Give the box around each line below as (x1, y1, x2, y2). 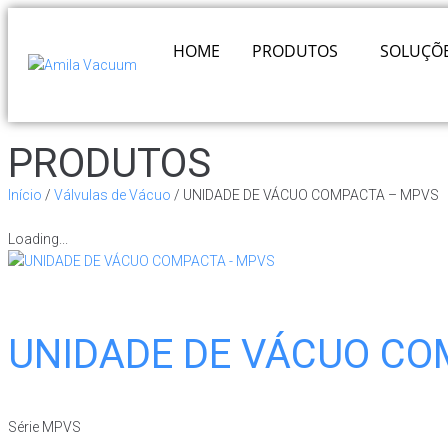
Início (8, 187, 42, 203)
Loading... (8, 231, 68, 247)
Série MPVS (8, 419, 81, 436)
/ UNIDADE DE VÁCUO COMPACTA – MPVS (171, 187, 439, 203)
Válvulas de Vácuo (54, 187, 171, 203)
